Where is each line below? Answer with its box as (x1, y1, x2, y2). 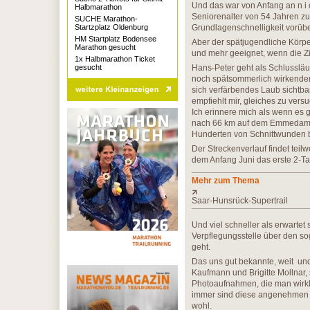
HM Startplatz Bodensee (75, 35, 156, 43)
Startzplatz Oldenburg (75, 23, 148, 31)
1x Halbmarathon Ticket (75, 55, 155, 63)
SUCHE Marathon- (75, 15, 138, 23)
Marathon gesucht (75, 43, 136, 51)
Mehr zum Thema (192, 176, 259, 185)
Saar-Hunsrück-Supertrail (192, 196, 288, 206)
